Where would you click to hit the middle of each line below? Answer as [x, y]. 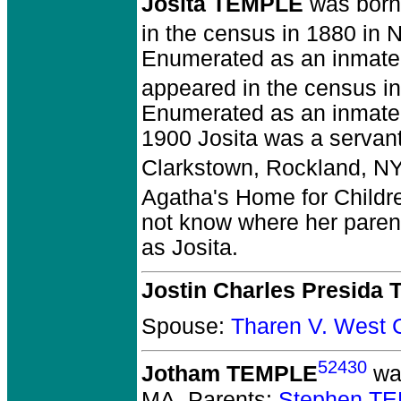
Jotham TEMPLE [230, 374]
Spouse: [186, 327]
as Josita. [190, 248]
